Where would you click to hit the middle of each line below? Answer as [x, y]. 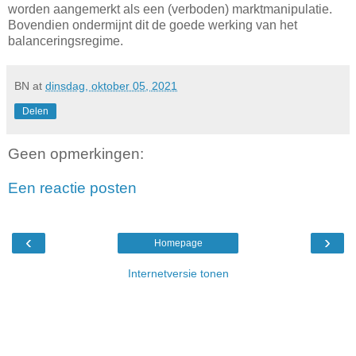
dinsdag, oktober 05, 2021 [111, 85]
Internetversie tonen [178, 273]
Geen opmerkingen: [76, 153]
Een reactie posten [72, 188]
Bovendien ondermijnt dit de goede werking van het [153, 25]
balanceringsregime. [66, 41]
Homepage [178, 243]
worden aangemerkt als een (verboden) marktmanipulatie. [170, 9]
